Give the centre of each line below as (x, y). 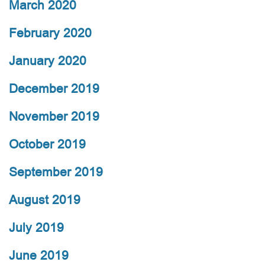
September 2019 (56, 172)
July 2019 (36, 228)
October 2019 (47, 144)
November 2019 (54, 117)
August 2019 (45, 200)
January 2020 (48, 61)
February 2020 (50, 33)
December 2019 (54, 89)
